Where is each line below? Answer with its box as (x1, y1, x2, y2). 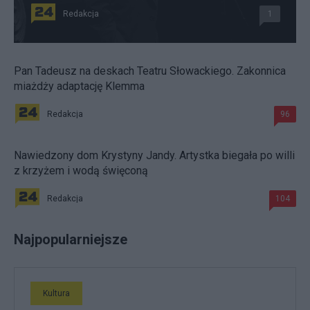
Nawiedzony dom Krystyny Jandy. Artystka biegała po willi (14, 149, 295, 163)
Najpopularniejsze (14, 231, 127, 248)
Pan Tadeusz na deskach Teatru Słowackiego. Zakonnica (14, 64, 286, 78)
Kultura (43, 289, 70, 299)
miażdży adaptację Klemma (14, 80, 145, 93)
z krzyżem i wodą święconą (14, 164, 148, 178)
